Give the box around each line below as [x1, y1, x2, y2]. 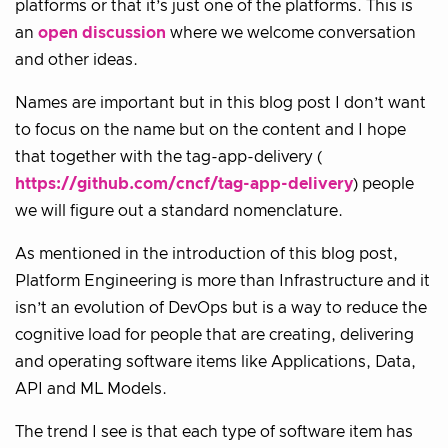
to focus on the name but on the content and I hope [15, 121, 406, 138]
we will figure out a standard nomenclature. [15, 202, 343, 219]
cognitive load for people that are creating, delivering [15, 326, 414, 343]
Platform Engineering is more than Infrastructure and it [15, 272, 430, 289]
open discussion [38, 24, 166, 41]
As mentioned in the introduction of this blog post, [15, 245, 398, 262]
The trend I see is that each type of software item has [15, 423, 413, 440]
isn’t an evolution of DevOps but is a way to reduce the [15, 299, 427, 316]
